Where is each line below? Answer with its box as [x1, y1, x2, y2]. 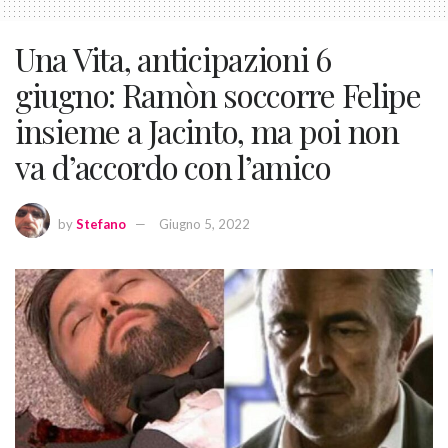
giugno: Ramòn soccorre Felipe [15, 72, 421, 116]
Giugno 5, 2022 [159, 216, 250, 233]
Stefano [76, 216, 126, 233]
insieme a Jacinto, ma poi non [15, 108, 399, 152]
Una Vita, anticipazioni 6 [15, 36, 331, 80]
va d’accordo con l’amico [15, 144, 331, 188]
